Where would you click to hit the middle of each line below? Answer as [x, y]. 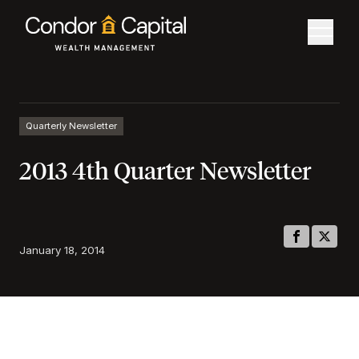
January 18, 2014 [62, 250]
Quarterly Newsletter [71, 126]
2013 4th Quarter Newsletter [165, 170]
